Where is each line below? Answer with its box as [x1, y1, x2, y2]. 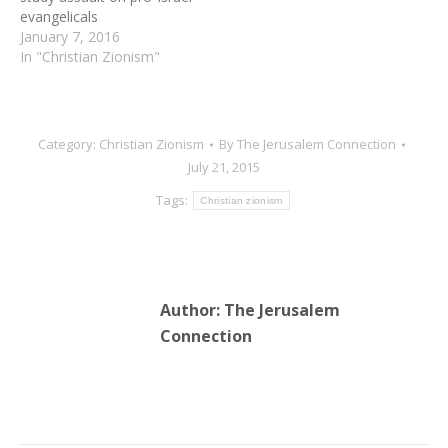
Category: [37, 135, 99, 154]
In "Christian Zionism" [20, 47, 160, 67]
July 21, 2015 [188, 158, 260, 177]
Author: [160, 299, 220, 322]
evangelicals [20, 7, 98, 27]
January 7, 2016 [20, 27, 120, 47]
